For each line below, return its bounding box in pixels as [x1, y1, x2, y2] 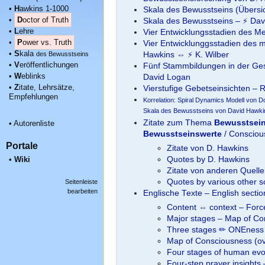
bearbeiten [67, 187, 98, 195]
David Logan [143, 73, 190, 82]
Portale [6, 140, 38, 151]
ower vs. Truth [22, 37, 72, 47]
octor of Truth [22, 15, 69, 24]
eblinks [21, 71, 46, 80]
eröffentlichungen [20, 60, 78, 69]
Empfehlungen [9, 92, 58, 101]
